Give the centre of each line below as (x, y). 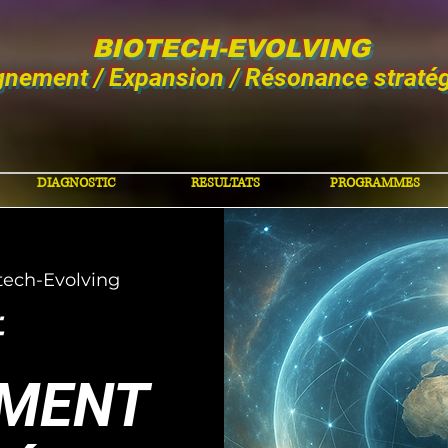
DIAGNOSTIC (76, 183)
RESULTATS (225, 183)
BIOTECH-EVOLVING (230, 48)
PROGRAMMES (374, 183)
